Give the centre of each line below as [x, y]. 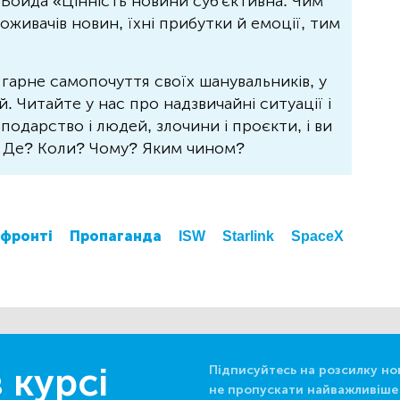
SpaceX [317, 237]
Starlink [248, 237]
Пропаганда [116, 237]
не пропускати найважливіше [304, 390]
